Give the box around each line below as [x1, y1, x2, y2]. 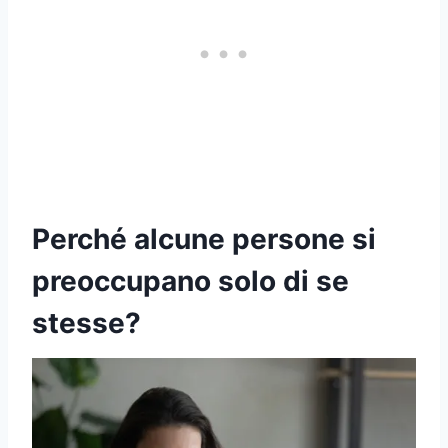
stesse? [32, 306, 141, 341]
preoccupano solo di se [32, 264, 349, 299]
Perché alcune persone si [32, 222, 376, 257]
